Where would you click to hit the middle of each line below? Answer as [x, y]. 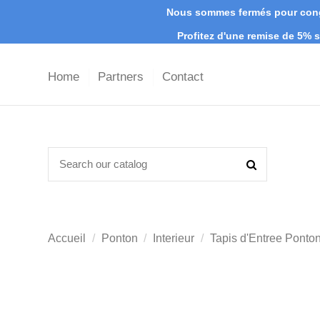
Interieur [174, 239]
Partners [122, 77]
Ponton [119, 239]
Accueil [67, 239]
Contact [183, 77]
